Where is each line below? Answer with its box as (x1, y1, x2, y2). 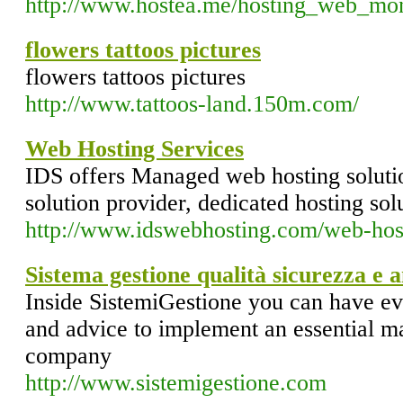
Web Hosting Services (25, 136, 244, 162)
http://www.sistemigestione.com (25, 370, 327, 396)
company (25, 343, 112, 369)
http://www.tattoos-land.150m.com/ (25, 91, 359, 117)
